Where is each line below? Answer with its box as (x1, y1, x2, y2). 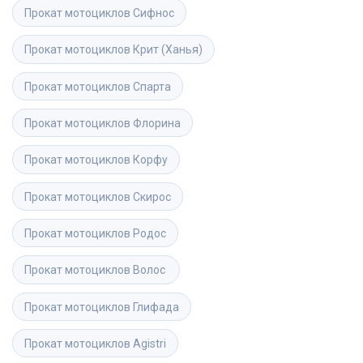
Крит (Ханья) (133, 43, 203, 57)
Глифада (133, 300, 179, 314)
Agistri (133, 336, 166, 350)
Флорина (133, 117, 181, 130)
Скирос (133, 190, 171, 203)
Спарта (133, 79, 171, 93)
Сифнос (133, 6, 174, 20)
